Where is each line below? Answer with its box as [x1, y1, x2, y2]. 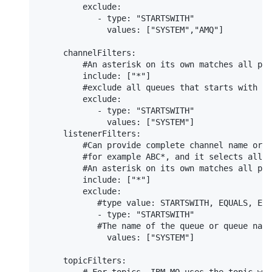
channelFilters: [39, 48, 136, 58]
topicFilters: [39, 256, 126, 266]
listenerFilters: [39, 129, 141, 139]
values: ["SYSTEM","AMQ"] [39, 25, 223, 35]
